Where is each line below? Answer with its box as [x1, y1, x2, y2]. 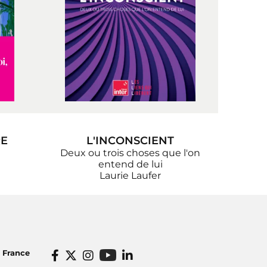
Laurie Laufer [100, 170, 161, 182]
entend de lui [98, 159, 163, 170]
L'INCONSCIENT [86, 134, 174, 148]
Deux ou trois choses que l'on [60, 147, 200, 159]
